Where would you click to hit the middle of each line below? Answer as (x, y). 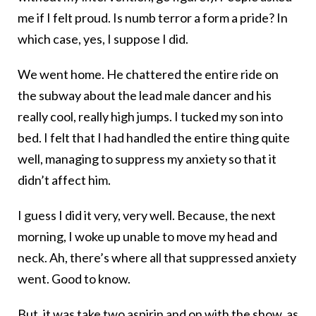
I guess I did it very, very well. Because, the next (147, 215)
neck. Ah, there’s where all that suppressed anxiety (157, 258)
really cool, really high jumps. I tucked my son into (150, 117)
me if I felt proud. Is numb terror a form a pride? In (153, 18)
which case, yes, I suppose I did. (103, 39)
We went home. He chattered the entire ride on (148, 74)
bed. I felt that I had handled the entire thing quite (154, 138)
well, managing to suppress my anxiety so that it (147, 159)
